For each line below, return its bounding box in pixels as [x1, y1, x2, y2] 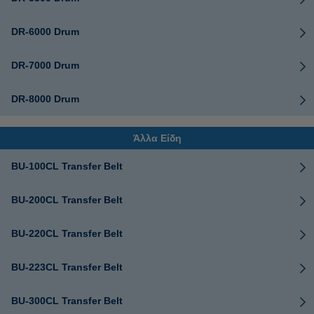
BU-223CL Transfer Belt [11, 261, 123, 273]
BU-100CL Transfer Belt [11, 161, 123, 172]
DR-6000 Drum [11, 26, 79, 37]
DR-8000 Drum [11, 93, 79, 104]
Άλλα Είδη [132, 132, 182, 144]
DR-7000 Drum [11, 60, 79, 71]
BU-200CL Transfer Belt [11, 194, 123, 205]
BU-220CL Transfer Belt [11, 228, 123, 239]
